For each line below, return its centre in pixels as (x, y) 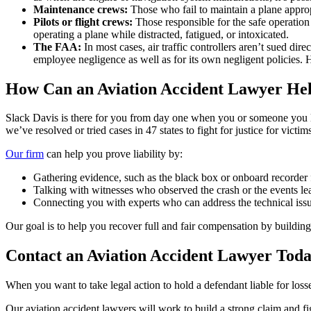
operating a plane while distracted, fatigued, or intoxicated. (161, 34)
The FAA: (59, 47)
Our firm (25, 154)
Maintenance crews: (82, 9)
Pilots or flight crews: (84, 22)
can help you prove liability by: (113, 154)
